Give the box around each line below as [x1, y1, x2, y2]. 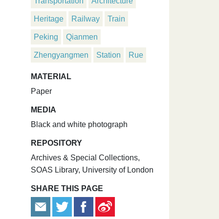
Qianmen [66, 32, 98, 41]
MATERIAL [31, 72, 71, 81]
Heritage [34, 14, 64, 23]
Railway [71, 14, 100, 23]
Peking [34, 32, 58, 41]
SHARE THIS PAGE [31, 184, 103, 193]
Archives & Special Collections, [31, 153, 140, 162]
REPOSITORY [31, 138, 82, 147]
